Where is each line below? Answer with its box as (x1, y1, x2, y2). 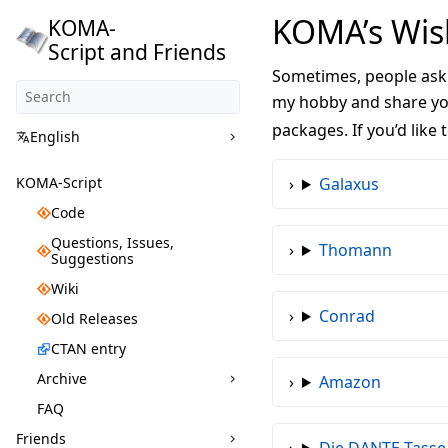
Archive (37, 369, 87, 388)
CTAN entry (51, 339, 126, 358)
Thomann (318, 239, 392, 261)
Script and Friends (47, 38, 226, 66)
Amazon (318, 371, 381, 393)
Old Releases (51, 309, 138, 328)
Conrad (318, 305, 375, 327)
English (30, 127, 80, 146)
